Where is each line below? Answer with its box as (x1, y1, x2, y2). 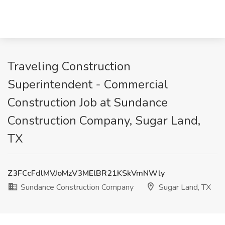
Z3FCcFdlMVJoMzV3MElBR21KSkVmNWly (8, 168, 165, 179)
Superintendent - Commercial (8, 76, 168, 92)
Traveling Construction (8, 58, 131, 74)
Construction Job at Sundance (8, 94, 168, 110)
